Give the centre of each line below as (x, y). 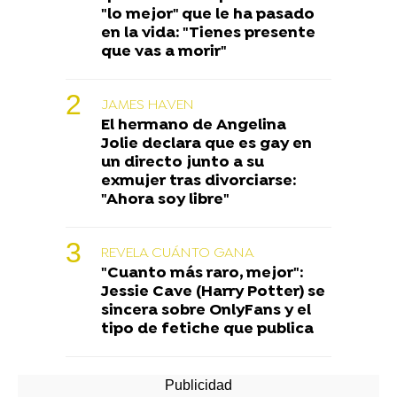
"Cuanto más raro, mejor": (202, 274)
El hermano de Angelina (194, 126)
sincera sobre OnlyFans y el (206, 311)
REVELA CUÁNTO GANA (178, 254)
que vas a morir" (164, 52)
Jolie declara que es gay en (206, 144)
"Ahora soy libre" (165, 200)
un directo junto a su (183, 163)
